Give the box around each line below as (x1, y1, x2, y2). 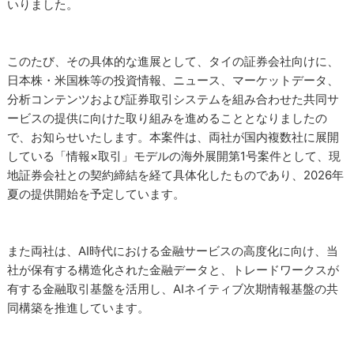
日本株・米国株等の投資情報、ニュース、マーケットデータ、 (7, 73, 340, 88)
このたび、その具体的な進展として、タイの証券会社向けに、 (7, 54, 340, 69)
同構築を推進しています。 (7, 300, 150, 315)
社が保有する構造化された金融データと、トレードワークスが (7, 262, 340, 277)
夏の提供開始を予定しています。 (7, 186, 186, 201)
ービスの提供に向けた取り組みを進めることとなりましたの (7, 111, 328, 126)
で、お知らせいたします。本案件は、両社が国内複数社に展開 (7, 130, 340, 145)
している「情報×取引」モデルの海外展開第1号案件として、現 (7, 149, 341, 164)
